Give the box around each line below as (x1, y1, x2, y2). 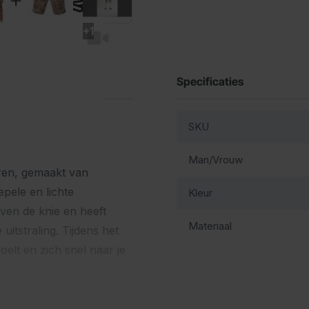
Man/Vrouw (188, 152, 243, 166)
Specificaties (177, 74, 243, 88)
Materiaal (188, 219, 232, 232)
